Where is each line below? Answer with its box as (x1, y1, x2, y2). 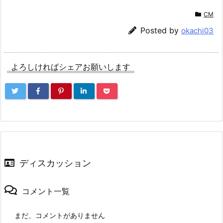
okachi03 (181, 26, 214, 36)
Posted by (140, 25, 181, 36)
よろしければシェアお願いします (11, 62, 130, 72)
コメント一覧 (22, 186, 70, 197)
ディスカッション (19, 158, 91, 169)
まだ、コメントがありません (14, 211, 105, 220)
